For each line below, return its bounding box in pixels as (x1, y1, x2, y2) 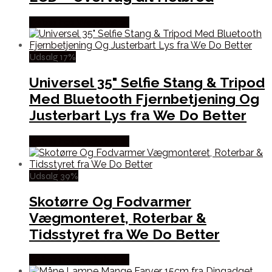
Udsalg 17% (29, 51, 76, 63)
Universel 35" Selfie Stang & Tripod (29, 74, 265, 91)
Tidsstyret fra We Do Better (29, 225, 220, 242)
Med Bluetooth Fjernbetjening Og (29, 90, 259, 107)
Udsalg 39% (29, 169, 78, 182)
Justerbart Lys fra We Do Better (29, 107, 246, 124)
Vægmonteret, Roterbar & (29, 209, 206, 226)
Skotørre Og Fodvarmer (29, 192, 191, 209)
